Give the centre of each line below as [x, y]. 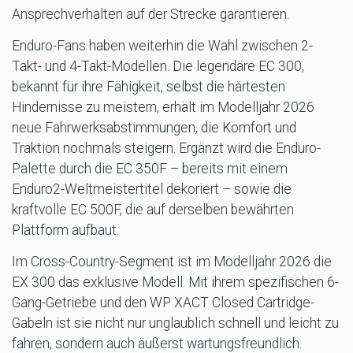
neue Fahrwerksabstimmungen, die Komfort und [154, 128]
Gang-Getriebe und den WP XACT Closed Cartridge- [163, 303]
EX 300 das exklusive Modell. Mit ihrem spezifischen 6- [175, 282]
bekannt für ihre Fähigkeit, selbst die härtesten [149, 87]
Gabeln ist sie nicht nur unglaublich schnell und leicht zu [175, 323]
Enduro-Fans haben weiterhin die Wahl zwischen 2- [162, 46]
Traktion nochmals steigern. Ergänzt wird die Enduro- [166, 149]
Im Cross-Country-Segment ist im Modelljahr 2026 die [172, 262]
